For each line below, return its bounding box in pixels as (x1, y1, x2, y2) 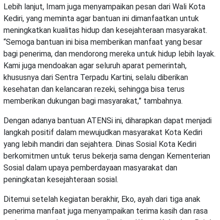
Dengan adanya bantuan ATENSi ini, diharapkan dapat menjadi (3, 116, 212, 126)
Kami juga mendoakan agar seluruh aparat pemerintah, (3, 61, 187, 71)
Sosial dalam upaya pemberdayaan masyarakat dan (3, 163, 177, 173)
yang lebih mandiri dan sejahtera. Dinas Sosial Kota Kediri (3, 139, 196, 149)
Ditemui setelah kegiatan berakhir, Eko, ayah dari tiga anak (3, 194, 200, 204)
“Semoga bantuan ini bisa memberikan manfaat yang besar (3, 37, 202, 47)
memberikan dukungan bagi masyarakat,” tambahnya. (3, 96, 183, 106)
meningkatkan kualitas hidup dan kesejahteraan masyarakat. (3, 26, 207, 35)
